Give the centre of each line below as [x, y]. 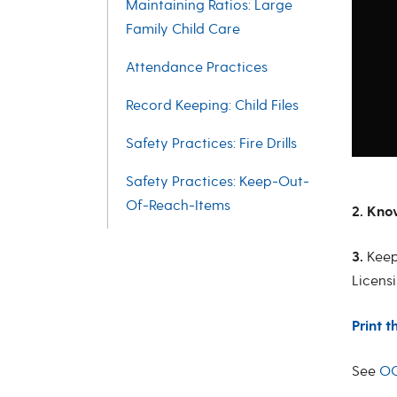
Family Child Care [183, 29]
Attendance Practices [197, 67]
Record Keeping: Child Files [212, 105]
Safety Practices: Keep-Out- [218, 182]
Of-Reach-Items [178, 206]
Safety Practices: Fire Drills [211, 144]
